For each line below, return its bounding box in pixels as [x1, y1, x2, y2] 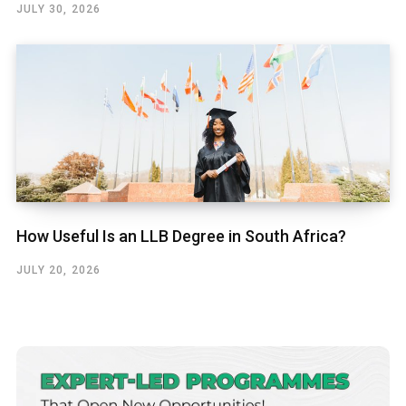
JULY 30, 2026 [15, 3, 101, 16]
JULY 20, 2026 [15, 263, 101, 276]
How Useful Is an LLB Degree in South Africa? [15, 226, 346, 246]
